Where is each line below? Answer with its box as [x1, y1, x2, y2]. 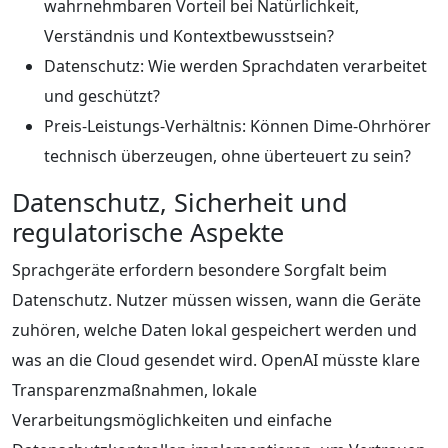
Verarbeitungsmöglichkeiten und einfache [12, 408, 332, 431]
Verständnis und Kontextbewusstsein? [44, 24, 334, 47]
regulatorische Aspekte [12, 214, 284, 249]
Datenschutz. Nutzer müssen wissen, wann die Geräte [12, 288, 421, 311]
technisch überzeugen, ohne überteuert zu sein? [44, 144, 411, 167]
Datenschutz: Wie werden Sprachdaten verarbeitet [44, 54, 427, 77]
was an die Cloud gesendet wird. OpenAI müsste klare [12, 348, 420, 371]
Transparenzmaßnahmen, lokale [12, 378, 257, 401]
